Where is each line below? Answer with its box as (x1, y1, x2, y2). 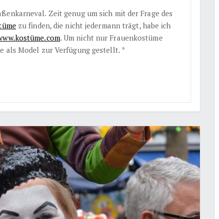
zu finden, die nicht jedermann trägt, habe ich (16, 20, 171, 30)
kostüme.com (15, 32, 60, 43)
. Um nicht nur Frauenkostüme (60, 32, 163, 43)
